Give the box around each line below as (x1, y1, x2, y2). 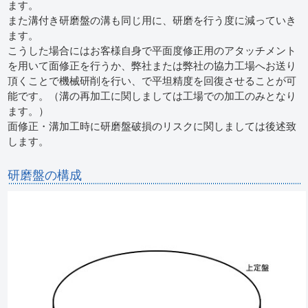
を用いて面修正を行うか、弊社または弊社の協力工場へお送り (8, 60, 297, 71)
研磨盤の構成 (8, 168, 82, 182)
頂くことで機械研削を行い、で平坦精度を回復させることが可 (8, 75, 297, 87)
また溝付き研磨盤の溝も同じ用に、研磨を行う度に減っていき (8, 14, 297, 26)
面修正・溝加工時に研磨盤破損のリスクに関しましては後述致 (8, 120, 297, 132)
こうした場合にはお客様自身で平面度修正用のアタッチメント (8, 45, 297, 56)
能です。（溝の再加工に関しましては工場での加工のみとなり (8, 90, 297, 102)
